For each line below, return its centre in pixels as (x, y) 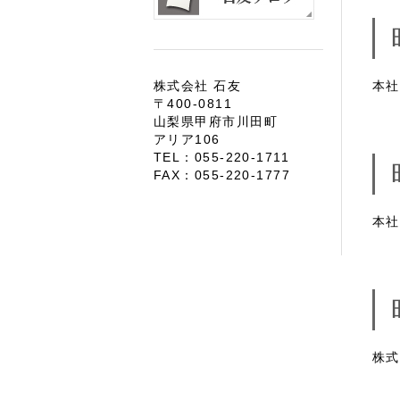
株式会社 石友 (198, 86)
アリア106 (187, 139)
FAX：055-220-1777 (222, 175)
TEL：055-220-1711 (222, 157)
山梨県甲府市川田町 (216, 121)
